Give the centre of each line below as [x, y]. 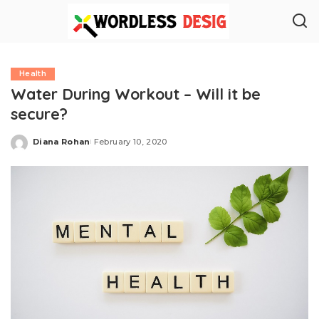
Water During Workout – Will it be [136, 94]
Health [33, 74]
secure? [39, 114]
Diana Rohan [62, 141]
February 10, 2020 [130, 141]
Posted [49, 147]
